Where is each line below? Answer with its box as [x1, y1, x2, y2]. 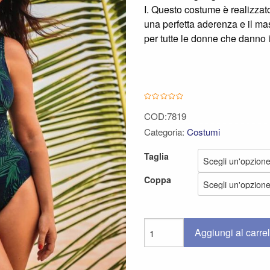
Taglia [144, 150, 169, 163]
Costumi [187, 125, 220, 139]
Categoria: [144, 125, 187, 139]
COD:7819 [144, 110, 186, 123]
